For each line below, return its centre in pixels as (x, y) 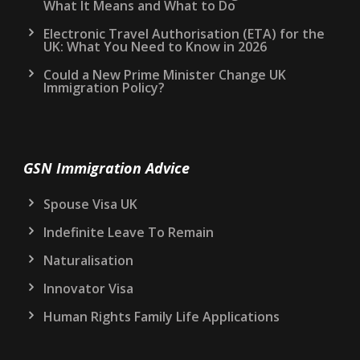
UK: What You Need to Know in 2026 (155, 46)
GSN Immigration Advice (106, 168)
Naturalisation (88, 260)
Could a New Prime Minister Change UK (165, 74)
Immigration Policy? (104, 87)
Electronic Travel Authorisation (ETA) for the (184, 33)
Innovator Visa (88, 288)
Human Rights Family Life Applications (162, 316)
